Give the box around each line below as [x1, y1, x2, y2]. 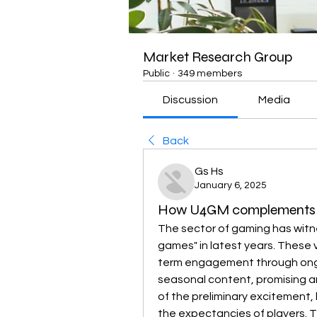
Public [143, 69, 170, 79]
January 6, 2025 [195, 180, 267, 190]
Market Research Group [143, 48, 292, 66]
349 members [178, 69, 242, 79]
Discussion [163, 94, 219, 105]
